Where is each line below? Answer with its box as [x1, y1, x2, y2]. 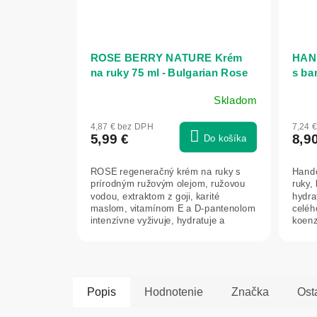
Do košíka [203, 133, 247, 144]
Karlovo [90, 82, 132, 94]
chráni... [90, 227, 125, 238]
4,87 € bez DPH [90, 121, 154, 132]
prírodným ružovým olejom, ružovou [90, 178, 246, 190]
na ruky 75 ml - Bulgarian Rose [90, 67, 248, 79]
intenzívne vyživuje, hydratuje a [90, 215, 225, 226]
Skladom [214, 95, 257, 107]
